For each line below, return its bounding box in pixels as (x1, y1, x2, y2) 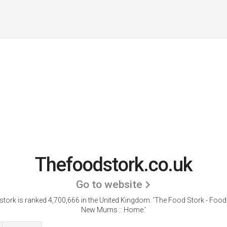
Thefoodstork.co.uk (34, 154, 193, 176)
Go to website (76, 178, 142, 191)
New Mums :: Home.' (81, 206, 146, 214)
